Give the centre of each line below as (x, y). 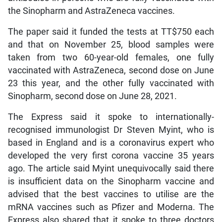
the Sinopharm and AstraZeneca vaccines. (91, 11)
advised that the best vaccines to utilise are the (111, 194)
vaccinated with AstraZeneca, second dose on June (111, 71)
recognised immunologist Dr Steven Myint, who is (111, 130)
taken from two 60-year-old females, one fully (111, 58)
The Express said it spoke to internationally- (111, 117)
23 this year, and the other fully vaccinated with (111, 83)
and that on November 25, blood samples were (111, 45)
